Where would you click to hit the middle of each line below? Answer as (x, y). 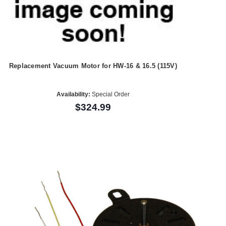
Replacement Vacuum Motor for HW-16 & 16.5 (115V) (93, 66)
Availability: (73, 95)
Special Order (110, 95)
